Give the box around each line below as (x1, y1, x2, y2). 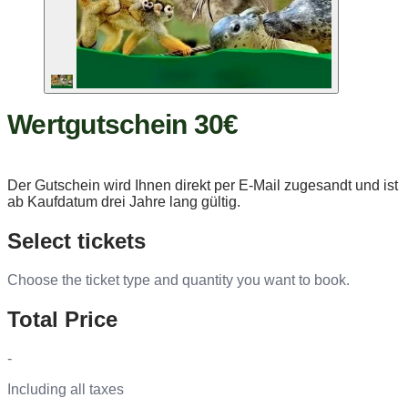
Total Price (7, 306, 117, 331)
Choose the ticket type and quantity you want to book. (7, 271, 350, 288)
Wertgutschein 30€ (7, 108, 239, 139)
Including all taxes (7, 381, 124, 397)
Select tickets (7, 228, 146, 253)
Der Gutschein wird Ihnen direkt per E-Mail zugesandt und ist (7, 177, 398, 193)
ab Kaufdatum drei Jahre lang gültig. (7, 193, 240, 209)
